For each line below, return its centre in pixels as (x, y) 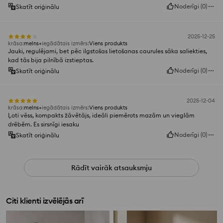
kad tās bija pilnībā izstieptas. (51, 60)
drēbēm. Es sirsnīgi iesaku (44, 124)
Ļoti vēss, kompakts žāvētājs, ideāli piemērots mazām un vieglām (101, 115)
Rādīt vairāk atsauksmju (111, 168)
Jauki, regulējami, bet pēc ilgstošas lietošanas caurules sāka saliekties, (108, 51)
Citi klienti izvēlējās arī (45, 201)
